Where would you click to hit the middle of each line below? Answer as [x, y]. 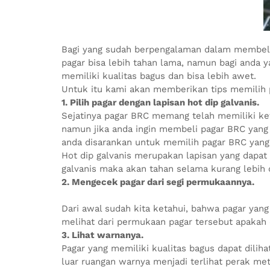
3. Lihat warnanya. [102, 235]
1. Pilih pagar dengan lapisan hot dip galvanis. [160, 102]
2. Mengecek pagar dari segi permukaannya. [158, 182]
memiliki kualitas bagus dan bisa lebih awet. [159, 76]
